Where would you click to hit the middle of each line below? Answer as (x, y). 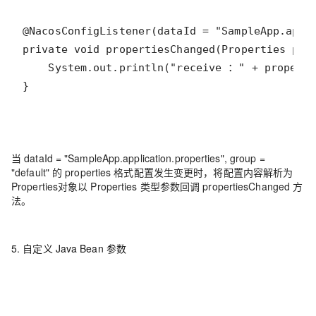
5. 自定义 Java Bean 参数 (69, 248)
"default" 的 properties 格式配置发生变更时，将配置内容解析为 (152, 172)
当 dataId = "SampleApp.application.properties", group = (138, 158)
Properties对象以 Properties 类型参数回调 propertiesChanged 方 (157, 186)
